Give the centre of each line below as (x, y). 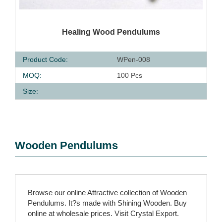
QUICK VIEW (69, 29)
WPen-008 (134, 59)
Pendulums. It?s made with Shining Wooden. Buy (107, 203)
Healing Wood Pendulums (111, 32)
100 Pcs (130, 75)
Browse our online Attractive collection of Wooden (107, 193)
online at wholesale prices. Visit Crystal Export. (103, 213)
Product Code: (45, 59)
